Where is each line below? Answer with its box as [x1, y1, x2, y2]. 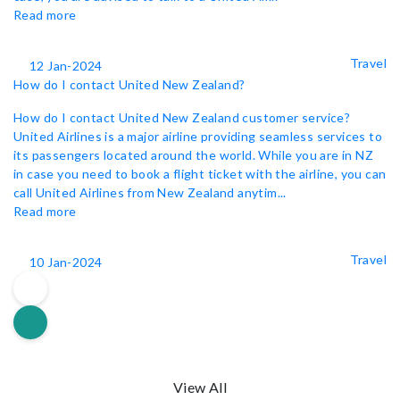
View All [172, 379, 228, 396]
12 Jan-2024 [29, 58, 103, 73]
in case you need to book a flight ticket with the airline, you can [13, 166, 387, 181]
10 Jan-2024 [29, 254, 103, 270]
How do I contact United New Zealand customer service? [13, 110, 351, 125]
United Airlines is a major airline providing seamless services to [13, 129, 382, 144]
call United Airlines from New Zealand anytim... [13, 185, 287, 200]
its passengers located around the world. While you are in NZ [13, 147, 373, 162]
